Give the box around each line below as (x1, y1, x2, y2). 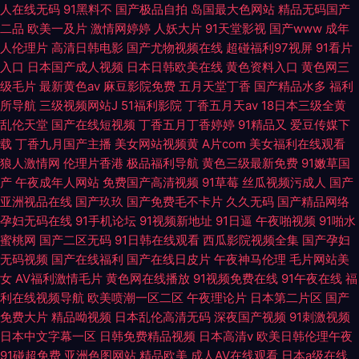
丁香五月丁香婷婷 (139, 117, 235, 132)
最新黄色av (39, 79, 100, 94)
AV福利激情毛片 (15, 271, 103, 286)
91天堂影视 (205, 21, 266, 36)
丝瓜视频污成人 (242, 175, 326, 190)
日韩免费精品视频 (99, 329, 196, 344)
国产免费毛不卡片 (127, 194, 223, 209)
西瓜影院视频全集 (203, 232, 299, 248)
